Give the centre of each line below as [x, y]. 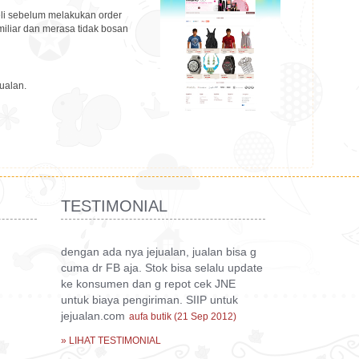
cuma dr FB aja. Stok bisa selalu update [162, 268]
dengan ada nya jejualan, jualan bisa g [159, 252]
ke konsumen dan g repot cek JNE [148, 284]
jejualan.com [93, 316]
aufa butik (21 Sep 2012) [183, 316]
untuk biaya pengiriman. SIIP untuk [149, 300]
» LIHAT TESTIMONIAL [111, 341]
